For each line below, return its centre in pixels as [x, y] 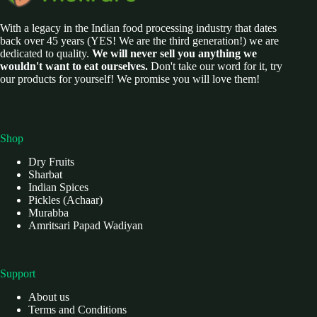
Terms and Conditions [77, 310]
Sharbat [45, 175]
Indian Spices [58, 188]
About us [49, 297]
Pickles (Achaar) [65, 200]
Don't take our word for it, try [215, 67]
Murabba [48, 213]
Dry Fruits [51, 162]
